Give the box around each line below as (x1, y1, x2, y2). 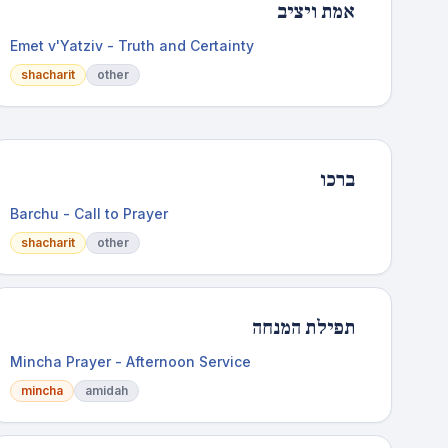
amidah (85, 383, 129, 398)
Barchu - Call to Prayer (10, 205, 169, 222)
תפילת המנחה (251, 315, 355, 341)
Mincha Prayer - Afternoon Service (10, 353, 252, 370)
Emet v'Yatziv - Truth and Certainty (10, 37, 255, 54)
